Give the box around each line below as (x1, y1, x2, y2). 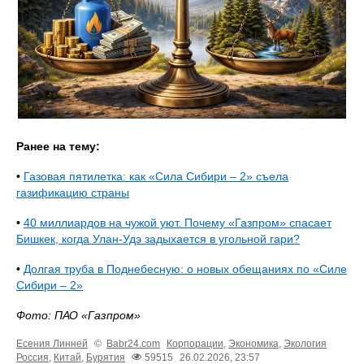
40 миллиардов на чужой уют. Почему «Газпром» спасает (24, 215, 331, 229)
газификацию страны (16, 185, 129, 199)
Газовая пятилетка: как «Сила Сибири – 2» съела (24, 169, 288, 183)
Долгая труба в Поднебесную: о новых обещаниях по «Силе (24, 262, 347, 275)
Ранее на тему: (16, 139, 100, 153)
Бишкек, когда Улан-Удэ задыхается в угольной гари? (16, 232, 300, 245)
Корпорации (167, 337, 223, 349)
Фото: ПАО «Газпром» (16, 308, 141, 322)
